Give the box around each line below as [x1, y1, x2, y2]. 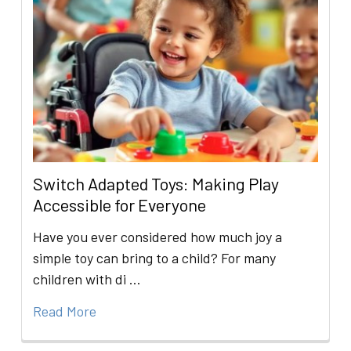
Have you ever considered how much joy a [33, 227, 283, 245]
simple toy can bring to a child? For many [33, 248, 277, 266]
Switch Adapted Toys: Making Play [33, 172, 280, 194]
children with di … [33, 270, 142, 288]
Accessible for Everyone [33, 194, 207, 215]
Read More [33, 302, 97, 320]
